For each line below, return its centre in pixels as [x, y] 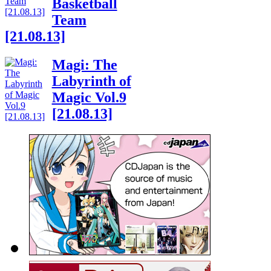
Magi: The [84, 65]
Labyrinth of [91, 81]
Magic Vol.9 [89, 98]
